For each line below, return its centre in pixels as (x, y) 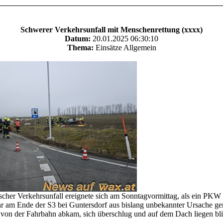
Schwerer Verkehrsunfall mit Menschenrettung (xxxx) (111, 30)
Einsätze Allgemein (125, 48)
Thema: (80, 48)
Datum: (78, 39)
